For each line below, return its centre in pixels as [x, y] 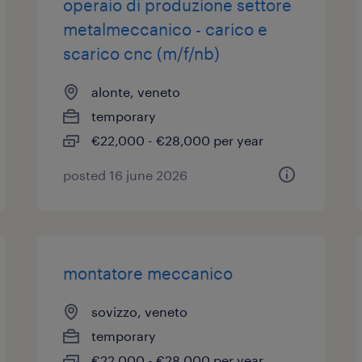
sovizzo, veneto [140, 311]
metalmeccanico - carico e [166, 29]
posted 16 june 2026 [126, 175]
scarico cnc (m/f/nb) [142, 53]
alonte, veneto [136, 92]
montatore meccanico [148, 273]
